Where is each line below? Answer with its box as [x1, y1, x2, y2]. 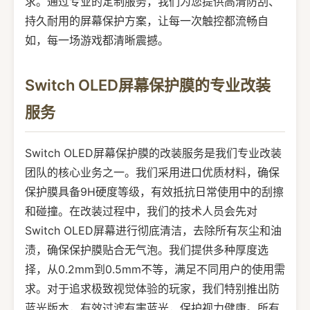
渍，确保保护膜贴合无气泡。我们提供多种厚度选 [25, 243, 268, 257]
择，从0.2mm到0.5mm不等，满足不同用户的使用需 [25, 262, 285, 276]
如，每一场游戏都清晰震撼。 [25, 33, 169, 47]
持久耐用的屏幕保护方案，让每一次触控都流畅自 [25, 14, 268, 28]
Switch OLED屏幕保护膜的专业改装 [25, 76, 271, 94]
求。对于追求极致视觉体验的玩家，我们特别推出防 [25, 282, 280, 295]
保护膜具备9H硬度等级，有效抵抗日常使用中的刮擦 [25, 185, 284, 199]
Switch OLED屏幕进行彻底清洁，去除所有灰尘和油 [25, 224, 282, 237]
